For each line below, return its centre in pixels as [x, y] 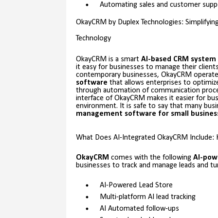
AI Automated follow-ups [139, 209]
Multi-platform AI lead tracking [147, 197]
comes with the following [151, 158]
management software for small [133, 114]
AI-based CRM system [178, 60]
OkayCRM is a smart [108, 60]
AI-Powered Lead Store [136, 186]
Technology [93, 39]
